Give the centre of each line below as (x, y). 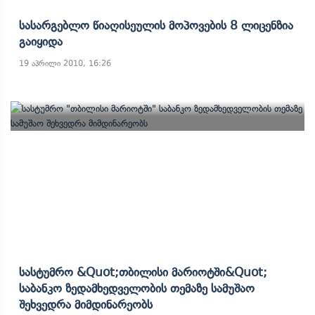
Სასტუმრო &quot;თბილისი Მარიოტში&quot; (143, 272)
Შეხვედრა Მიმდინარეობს (86, 304)
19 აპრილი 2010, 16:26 (65, 63)
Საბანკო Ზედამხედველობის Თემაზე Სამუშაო (137, 288)
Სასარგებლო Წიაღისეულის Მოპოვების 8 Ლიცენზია (156, 25)
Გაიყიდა (41, 41)
